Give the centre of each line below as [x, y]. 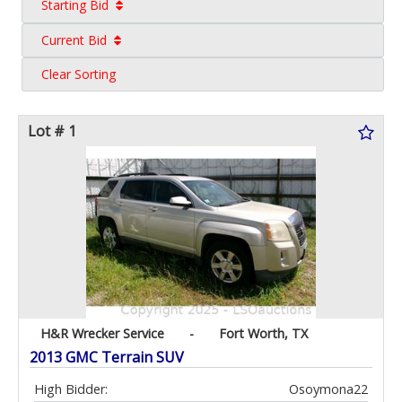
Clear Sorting [78, 74]
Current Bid [74, 39]
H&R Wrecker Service [102, 334]
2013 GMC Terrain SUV [107, 358]
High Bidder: [71, 389]
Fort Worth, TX [263, 334]
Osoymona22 [328, 389]
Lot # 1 [52, 131]
